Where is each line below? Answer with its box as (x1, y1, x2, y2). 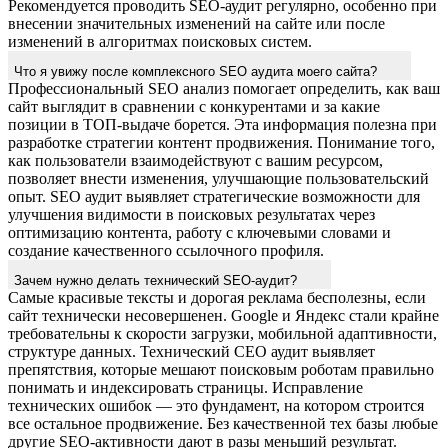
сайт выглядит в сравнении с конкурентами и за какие (8, 97, 380, 115)
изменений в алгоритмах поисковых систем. (8, 32, 312, 50)
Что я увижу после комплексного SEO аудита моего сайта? (14, 63, 381, 79)
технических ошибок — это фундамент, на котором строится (8, 396, 424, 414)
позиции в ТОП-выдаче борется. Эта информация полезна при (8, 115, 437, 133)
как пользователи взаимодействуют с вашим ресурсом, (8, 151, 383, 169)
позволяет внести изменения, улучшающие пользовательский (8, 169, 429, 187)
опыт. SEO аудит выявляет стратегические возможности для (8, 187, 420, 205)
